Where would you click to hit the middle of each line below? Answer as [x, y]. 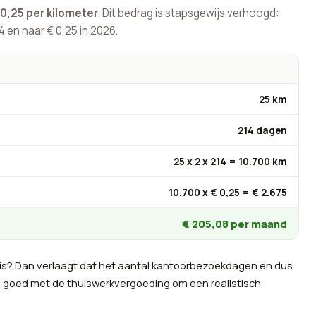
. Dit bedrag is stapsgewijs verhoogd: [189, 13]
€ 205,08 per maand [235, 224]
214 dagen [262, 130]
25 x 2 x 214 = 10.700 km [230, 162]
